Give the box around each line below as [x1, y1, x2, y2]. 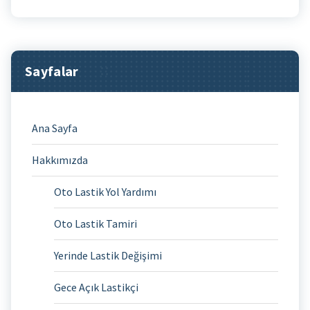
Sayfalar [25, 62, 79, 80]
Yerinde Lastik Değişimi [54, 248, 162, 262]
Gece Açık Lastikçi [54, 280, 138, 294]
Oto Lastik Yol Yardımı [54, 184, 156, 199]
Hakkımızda [32, 152, 88, 167]
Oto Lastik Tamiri [54, 216, 137, 230]
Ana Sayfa [32, 120, 77, 135]
